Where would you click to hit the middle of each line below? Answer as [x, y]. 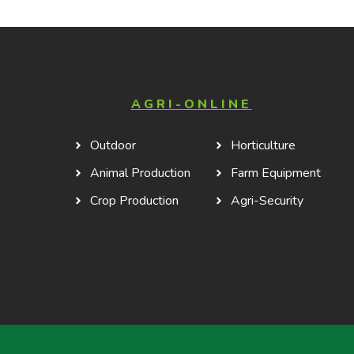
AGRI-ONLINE [191, 105]
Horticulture [264, 146]
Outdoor [113, 146]
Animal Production [141, 173]
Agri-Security [267, 201]
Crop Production [135, 201]
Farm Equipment [276, 173]
